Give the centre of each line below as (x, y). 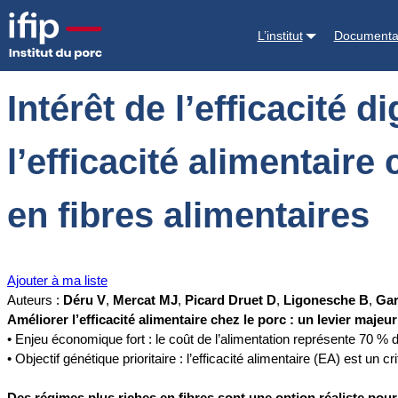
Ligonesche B (326, 300)
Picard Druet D (231, 300)
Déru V (84, 300)
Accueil (28, 23)
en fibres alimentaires (188, 215)
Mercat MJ (145, 300)
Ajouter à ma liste (57, 281)
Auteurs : (35, 300)
